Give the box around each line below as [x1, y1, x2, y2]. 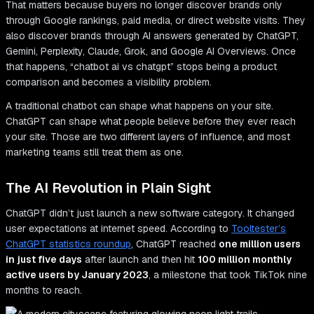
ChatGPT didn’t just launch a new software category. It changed [6, 207, 294, 220]
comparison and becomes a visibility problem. [6, 76, 212, 89]
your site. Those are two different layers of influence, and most [6, 130, 290, 144]
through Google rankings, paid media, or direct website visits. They [6, 14, 306, 27]
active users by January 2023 [6, 268, 149, 282]
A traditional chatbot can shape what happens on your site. [6, 100, 273, 113]
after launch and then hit [82, 253, 198, 266]
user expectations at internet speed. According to [6, 222, 231, 235]
